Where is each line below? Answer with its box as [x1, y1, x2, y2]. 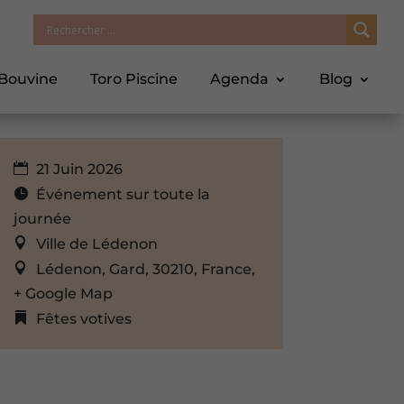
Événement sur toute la [35, 185, 210, 203]
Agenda [210, 70, 269, 87]
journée [13, 209, 71, 227]
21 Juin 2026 [32, 160, 123, 178]
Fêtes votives [35, 309, 132, 327]
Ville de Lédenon [35, 234, 158, 252]
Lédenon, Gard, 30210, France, [35, 260, 255, 278]
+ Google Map [13, 284, 113, 302]
